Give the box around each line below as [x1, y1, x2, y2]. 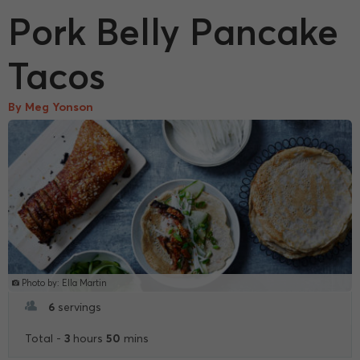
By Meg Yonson [8, 99, 93, 114]
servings [55, 300, 101, 314]
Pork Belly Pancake [8, 8, 338, 55]
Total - [25, 331, 64, 346]
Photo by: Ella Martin [19, 276, 107, 288]
